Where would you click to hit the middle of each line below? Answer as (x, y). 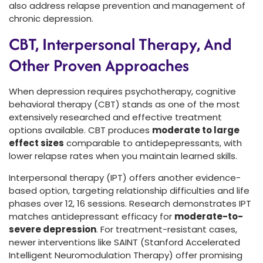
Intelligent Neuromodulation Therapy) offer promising (126, 255)
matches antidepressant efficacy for (92, 216)
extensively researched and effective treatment (115, 117)
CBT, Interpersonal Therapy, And (120, 44)
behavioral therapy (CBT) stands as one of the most (124, 104)
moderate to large (196, 130)
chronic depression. (51, 19)
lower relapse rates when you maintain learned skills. (123, 156)
